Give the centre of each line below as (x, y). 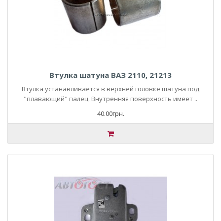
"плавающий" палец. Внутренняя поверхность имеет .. (110, 99)
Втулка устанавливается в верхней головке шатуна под (110, 89)
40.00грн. (110, 113)
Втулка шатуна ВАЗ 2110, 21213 (110, 75)
